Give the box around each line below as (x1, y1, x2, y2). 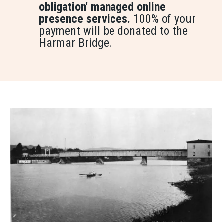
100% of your (133, 12, 196, 26)
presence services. (39, 12, 133, 26)
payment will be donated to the (39, 24, 188, 38)
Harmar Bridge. (39, 36, 112, 50)
